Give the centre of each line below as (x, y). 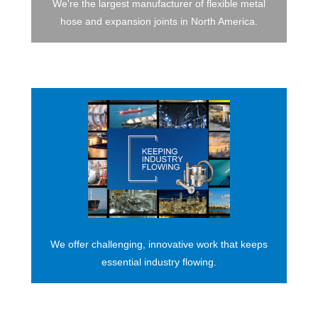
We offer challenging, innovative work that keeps (159, 244)
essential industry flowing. (159, 262)
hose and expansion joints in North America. (159, 21)
